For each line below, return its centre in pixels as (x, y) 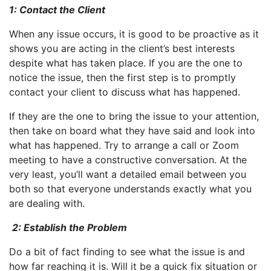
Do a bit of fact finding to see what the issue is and (127, 251)
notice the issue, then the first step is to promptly (122, 77)
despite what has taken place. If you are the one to (126, 63)
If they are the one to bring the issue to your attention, (134, 116)
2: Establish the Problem (71, 227)
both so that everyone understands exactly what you (130, 188)
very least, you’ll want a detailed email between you (128, 174)
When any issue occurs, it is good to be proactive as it (134, 34)
